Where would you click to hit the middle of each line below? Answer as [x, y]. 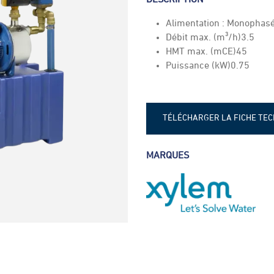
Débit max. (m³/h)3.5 [210, 38]
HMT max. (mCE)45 [206, 52]
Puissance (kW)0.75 [208, 66]
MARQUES [168, 156]
